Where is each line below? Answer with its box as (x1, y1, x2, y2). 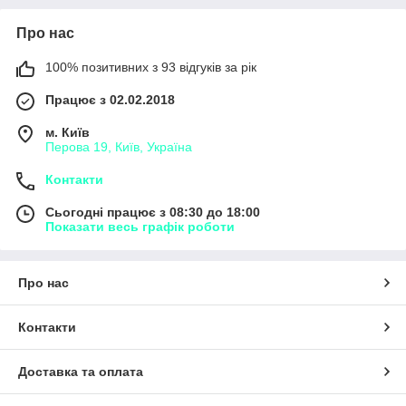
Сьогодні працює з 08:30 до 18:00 (45, 204, 260, 219)
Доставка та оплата (18, 363, 143, 379)
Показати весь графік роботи (45, 218, 235, 234)
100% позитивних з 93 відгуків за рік (45, 59, 256, 74)
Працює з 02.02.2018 (45, 92, 175, 107)
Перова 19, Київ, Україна (45, 139, 192, 154)
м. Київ (45, 124, 90, 140)
